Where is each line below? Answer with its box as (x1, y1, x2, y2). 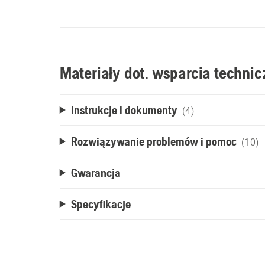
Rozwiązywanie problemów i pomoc (70, 134, 237, 148)
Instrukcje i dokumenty (70, 103, 177, 117)
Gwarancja (70, 166, 121, 179)
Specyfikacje (70, 197, 131, 211)
